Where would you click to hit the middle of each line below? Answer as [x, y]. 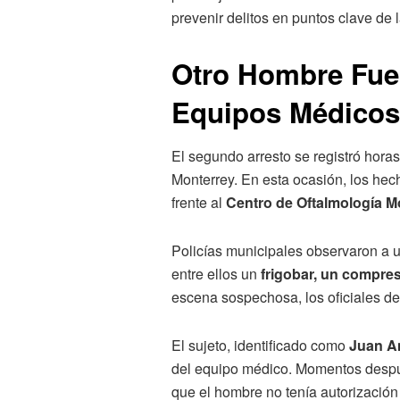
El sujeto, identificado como [260, 346]
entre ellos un [216, 274]
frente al [199, 203]
